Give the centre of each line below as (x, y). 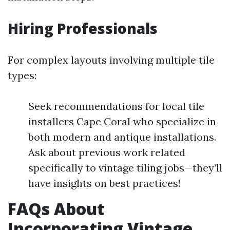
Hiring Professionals (83, 28)
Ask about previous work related (107, 152)
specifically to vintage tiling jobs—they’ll (125, 168)
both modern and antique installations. (122, 137)
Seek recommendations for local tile (116, 106)
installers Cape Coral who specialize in (122, 121)
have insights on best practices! (104, 183)
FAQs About (56, 209)
